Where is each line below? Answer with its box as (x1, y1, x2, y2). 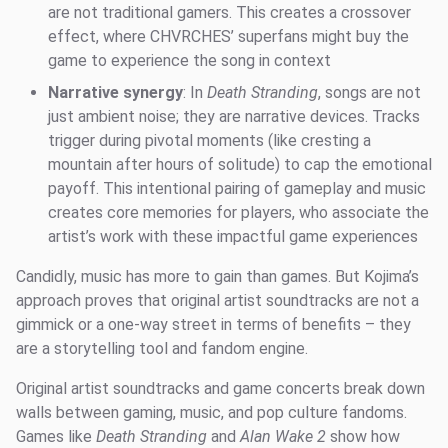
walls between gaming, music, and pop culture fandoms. (16, 403, 407, 423)
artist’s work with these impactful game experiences (48, 227, 418, 247)
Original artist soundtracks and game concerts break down (16, 379, 425, 399)
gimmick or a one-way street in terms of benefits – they (16, 315, 411, 335)
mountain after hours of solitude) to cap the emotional (48, 155, 432, 175)
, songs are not (318, 83, 421, 103)
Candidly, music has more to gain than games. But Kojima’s (16, 267, 419, 287)
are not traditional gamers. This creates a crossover (48, 3, 411, 23)
